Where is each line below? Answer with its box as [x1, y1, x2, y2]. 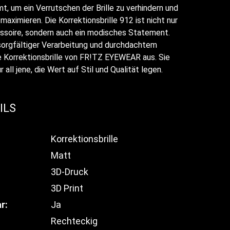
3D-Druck [51, 166, 88, 177]
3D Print [51, 182, 83, 194]
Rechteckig [51, 215, 98, 226]
